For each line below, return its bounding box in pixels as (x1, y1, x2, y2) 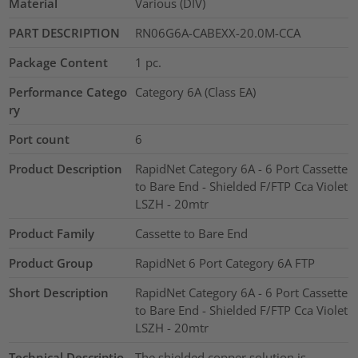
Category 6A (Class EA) (134, 84, 256, 101)
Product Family (9, 225, 95, 242)
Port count (9, 131, 70, 148)
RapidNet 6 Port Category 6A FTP (134, 255, 315, 272)
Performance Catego (9, 84, 128, 101)
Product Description (9, 161, 123, 177)
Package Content (9, 54, 109, 71)
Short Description (9, 284, 109, 301)
